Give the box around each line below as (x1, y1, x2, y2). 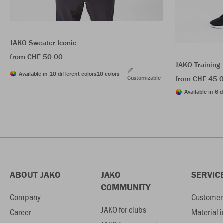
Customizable (127, 73, 161, 81)
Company (10, 191, 41, 203)
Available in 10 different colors (19, 69, 96, 77)
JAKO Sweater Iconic (10, 37, 76, 47)
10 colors (96, 69, 119, 77)
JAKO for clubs (100, 203, 146, 216)
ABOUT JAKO (10, 169, 61, 181)
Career (10, 206, 31, 218)
